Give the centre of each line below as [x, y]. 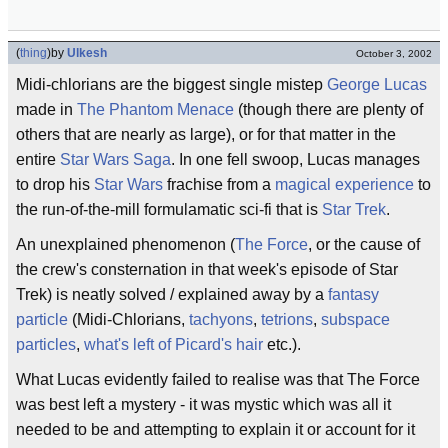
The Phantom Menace [155, 109]
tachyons [221, 319]
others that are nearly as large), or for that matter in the [206, 134]
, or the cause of [364, 244]
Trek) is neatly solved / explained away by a [172, 294]
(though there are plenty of [328, 109]
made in [46, 109]
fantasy [353, 294]
